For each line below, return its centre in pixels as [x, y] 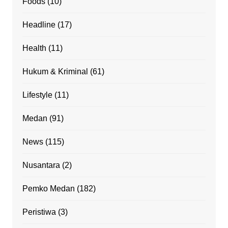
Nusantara [41, 165]
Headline [39, 24]
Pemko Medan [48, 188]
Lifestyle [37, 95]
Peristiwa [39, 212]
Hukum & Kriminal [55, 71]
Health [34, 48]
